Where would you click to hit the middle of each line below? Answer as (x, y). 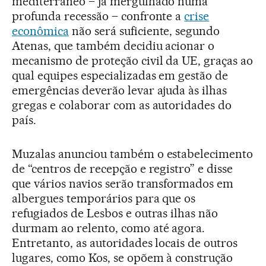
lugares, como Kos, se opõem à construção (123, 258)
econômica (40, 31)
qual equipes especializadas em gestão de (120, 75)
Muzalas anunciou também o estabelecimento (133, 154)
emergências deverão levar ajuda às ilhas (120, 90)
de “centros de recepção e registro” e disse (123, 169)
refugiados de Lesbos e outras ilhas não (115, 213)
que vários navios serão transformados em (123, 183)
